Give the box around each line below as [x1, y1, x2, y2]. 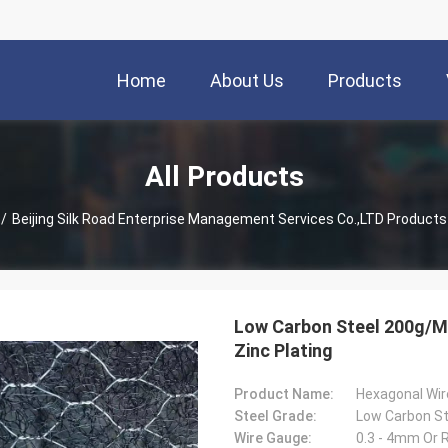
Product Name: [234, 386, 334, 402]
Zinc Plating [234, 340, 333, 361]
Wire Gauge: [234, 430, 312, 446]
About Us [210, 70, 284, 92]
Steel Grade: [234, 408, 317, 424]
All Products [144, 159, 304, 193]
